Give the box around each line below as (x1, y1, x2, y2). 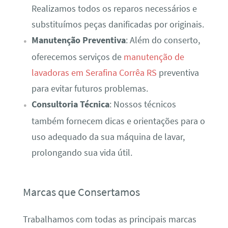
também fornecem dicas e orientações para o (31, 115, 205, 127)
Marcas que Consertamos (22, 184, 140, 199)
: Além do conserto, (125, 34, 200, 46)
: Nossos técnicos (109, 98, 176, 110)
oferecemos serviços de (31, 51, 124, 63)
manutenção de (123, 51, 184, 63)
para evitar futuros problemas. (31, 82, 148, 94)
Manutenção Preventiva (31, 34, 126, 46)
